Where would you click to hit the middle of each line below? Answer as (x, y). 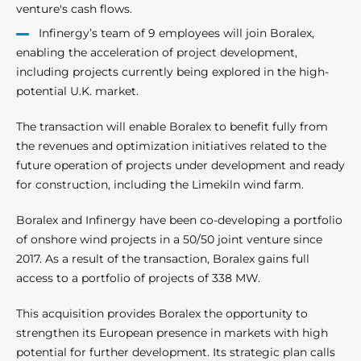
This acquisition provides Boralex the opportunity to (162, 314)
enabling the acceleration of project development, (157, 53)
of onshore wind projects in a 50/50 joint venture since (169, 240)
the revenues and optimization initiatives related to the (171, 146)
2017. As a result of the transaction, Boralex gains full (163, 259)
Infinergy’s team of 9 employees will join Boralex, (176, 33)
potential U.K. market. (79, 91)
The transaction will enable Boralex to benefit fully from (172, 127)
